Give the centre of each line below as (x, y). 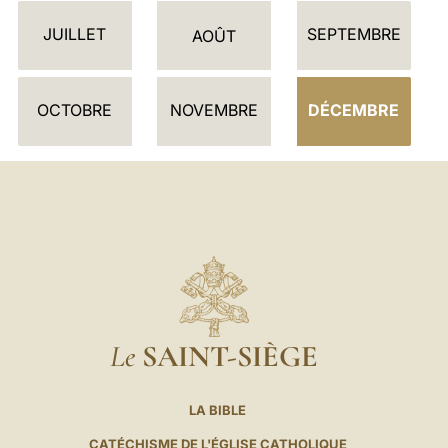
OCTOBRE (75, 109)
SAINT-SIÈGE (230, 355)
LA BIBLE (218, 409)
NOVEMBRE (214, 109)
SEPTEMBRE (353, 33)
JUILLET (75, 33)
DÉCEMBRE (354, 109)
